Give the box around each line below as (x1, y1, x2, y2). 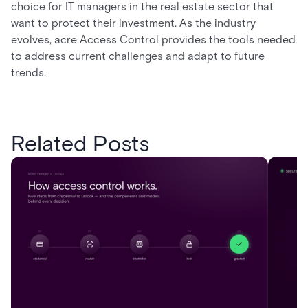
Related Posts (11, 130, 149, 157)
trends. (11, 66, 49, 80)
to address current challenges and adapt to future (11, 49, 265, 63)
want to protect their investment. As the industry (11, 16, 256, 30)
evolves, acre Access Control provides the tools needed (11, 33, 296, 47)
